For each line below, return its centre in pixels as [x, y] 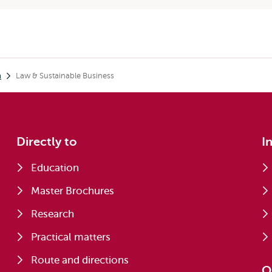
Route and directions [80, 260]
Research [53, 214]
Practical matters [71, 237]
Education [55, 168]
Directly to [47, 142]
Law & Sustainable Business [65, 76]
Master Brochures [73, 191]
